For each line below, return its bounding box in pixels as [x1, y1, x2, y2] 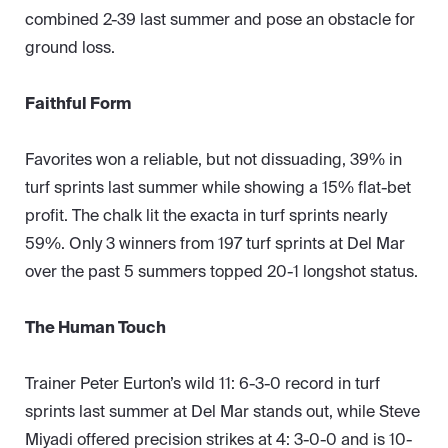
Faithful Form [25, 93, 131, 115]
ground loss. [25, 37, 115, 59]
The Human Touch [25, 317, 166, 339]
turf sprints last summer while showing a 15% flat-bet [25, 177, 411, 199]
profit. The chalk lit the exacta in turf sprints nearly [25, 205, 387, 227]
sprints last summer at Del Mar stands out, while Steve [25, 401, 420, 423]
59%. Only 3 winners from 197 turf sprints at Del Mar [25, 233, 405, 255]
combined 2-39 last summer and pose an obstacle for [25, 9, 415, 31]
